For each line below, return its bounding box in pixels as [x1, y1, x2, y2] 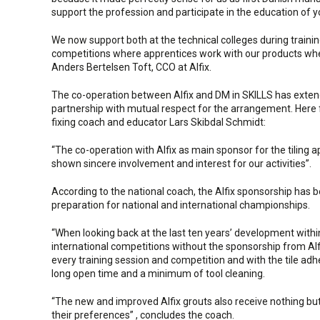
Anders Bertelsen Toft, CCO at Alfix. [51, 61, 211, 73]
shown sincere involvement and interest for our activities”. [51, 158, 311, 169]
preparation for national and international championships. [51, 199, 310, 211]
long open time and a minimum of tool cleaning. [51, 268, 265, 279]
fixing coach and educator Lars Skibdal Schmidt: [51, 116, 266, 128]
